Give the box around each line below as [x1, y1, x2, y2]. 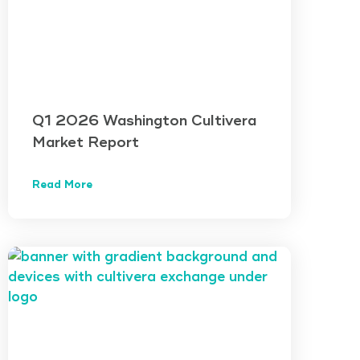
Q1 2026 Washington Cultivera [32, 111, 256, 129]
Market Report [32, 133, 139, 151]
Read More [32, 178, 92, 191]
